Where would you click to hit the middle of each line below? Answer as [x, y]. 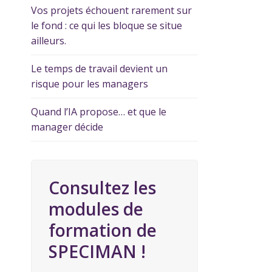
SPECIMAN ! [97, 251]
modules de [96, 209]
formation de [103, 230]
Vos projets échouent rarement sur [111, 10]
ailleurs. [49, 41]
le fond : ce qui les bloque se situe [107, 25]
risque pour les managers [90, 84]
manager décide [67, 127]
